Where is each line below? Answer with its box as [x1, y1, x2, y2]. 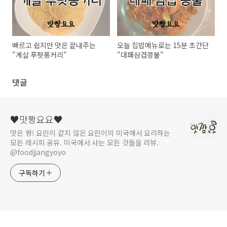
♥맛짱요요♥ [10, 112, 63, 126]
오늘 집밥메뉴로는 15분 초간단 [117, 40, 209, 50]
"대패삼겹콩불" [117, 49, 164, 60]
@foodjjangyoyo [10, 146, 66, 157]
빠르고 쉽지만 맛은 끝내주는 [12, 40, 96, 50]
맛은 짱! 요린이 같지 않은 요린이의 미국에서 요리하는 [10, 127, 170, 138]
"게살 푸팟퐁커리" [12, 49, 67, 60]
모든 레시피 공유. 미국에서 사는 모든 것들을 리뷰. [10, 137, 159, 147]
